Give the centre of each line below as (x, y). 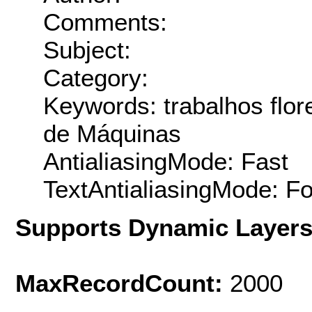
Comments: (105, 22)
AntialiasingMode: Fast (166, 162)
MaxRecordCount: (123, 283)
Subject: (87, 50)
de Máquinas (112, 134)
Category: (96, 78)
